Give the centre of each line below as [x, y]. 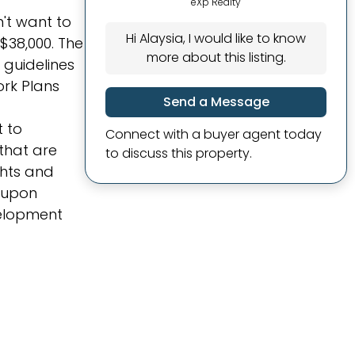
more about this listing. [216, 57]
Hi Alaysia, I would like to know [216, 38]
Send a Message [216, 102]
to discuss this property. [179, 153]
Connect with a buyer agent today [214, 134]
